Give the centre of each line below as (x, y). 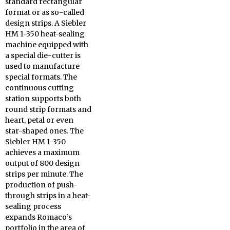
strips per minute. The (44, 174)
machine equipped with (47, 45)
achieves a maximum (42, 153)
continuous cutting (40, 88)
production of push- (41, 185)
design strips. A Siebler (46, 23)
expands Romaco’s (39, 217)
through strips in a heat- (48, 196)
